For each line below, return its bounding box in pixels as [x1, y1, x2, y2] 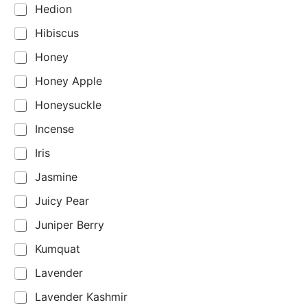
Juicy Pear [35, 194, 89, 208]
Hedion [35, 2, 72, 16]
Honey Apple [35, 74, 102, 88]
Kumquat [35, 242, 80, 256]
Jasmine [35, 170, 77, 184]
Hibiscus [35, 26, 79, 40]
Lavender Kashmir [35, 290, 127, 304]
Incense [35, 122, 74, 136]
